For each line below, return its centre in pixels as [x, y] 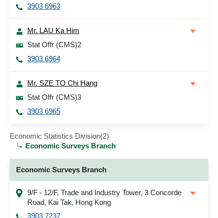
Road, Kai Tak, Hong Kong [69, 202]
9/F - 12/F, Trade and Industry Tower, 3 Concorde [104, 192]
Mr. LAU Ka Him [53, 30]
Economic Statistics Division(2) [59, 136]
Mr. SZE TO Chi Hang [62, 83]
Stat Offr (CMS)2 [54, 45]
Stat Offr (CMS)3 [54, 97]
